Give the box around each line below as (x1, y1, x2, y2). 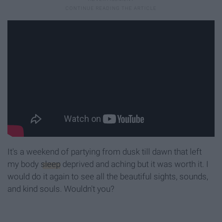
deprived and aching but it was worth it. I (60, 159, 209, 169)
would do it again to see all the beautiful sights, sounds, (7, 171, 208, 181)
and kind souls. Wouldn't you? (7, 183, 114, 194)
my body (7, 159, 41, 169)
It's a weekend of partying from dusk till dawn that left (7, 146, 202, 157)
